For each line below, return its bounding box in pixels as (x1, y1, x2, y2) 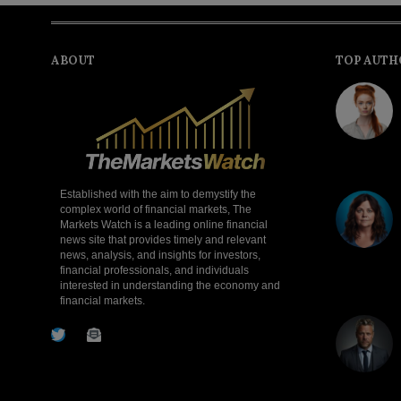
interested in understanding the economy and (60, 279, 280, 293)
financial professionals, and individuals (60, 264, 249, 277)
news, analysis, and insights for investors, (60, 249, 260, 262)
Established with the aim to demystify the (60, 188, 256, 201)
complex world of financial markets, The (60, 203, 252, 217)
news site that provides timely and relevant (60, 234, 266, 247)
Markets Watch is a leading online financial (60, 218, 268, 232)
